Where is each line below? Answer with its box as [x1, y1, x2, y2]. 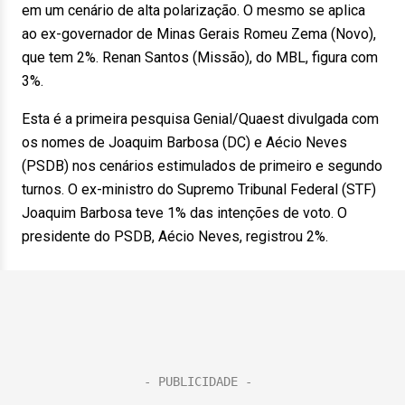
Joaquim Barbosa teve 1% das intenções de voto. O [22, 204, 347, 221]
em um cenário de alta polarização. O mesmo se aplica [22, 2, 365, 19]
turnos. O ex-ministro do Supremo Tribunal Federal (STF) [22, 181, 376, 198]
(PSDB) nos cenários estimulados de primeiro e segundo [22, 157, 382, 174]
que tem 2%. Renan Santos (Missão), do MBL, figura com [22, 49, 378, 66]
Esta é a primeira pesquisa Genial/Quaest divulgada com [22, 110, 379, 127]
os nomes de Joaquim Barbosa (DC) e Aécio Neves [22, 134, 347, 151]
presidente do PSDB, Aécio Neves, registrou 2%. [22, 228, 328, 245]
